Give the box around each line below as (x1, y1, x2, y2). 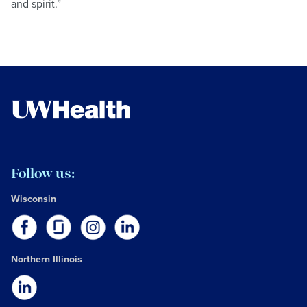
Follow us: (11, 166, 75, 182)
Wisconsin (11, 192, 56, 206)
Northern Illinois (11, 252, 82, 267)
